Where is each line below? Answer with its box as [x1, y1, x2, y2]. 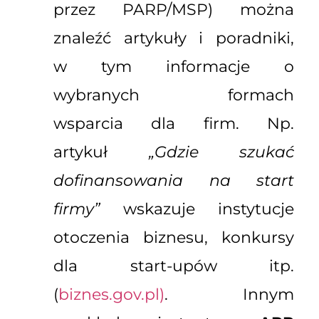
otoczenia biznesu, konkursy [53, 228, 294, 248]
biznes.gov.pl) [58, 285, 164, 305]
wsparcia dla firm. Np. [53, 114, 294, 134]
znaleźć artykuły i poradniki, [53, 28, 294, 48]
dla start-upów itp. [53, 256, 294, 276]
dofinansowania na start [53, 171, 294, 191]
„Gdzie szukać [148, 142, 294, 162]
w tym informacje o [53, 57, 294, 77]
